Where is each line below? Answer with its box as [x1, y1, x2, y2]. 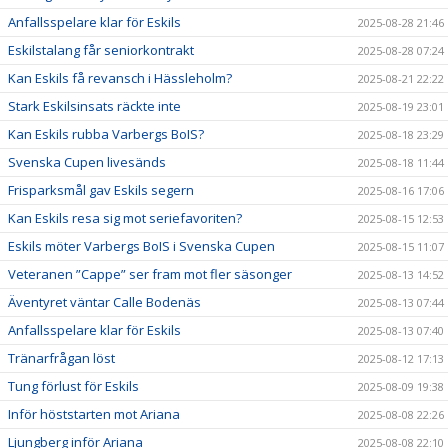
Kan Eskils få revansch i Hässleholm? [8, 68, 232, 87]
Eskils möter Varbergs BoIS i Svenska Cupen [8, 236, 275, 255]
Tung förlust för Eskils [8, 376, 139, 395]
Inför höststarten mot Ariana [8, 404, 180, 423]
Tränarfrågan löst [8, 348, 115, 367]
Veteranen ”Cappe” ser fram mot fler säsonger [8, 264, 292, 283]
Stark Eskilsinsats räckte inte [8, 96, 181, 115]
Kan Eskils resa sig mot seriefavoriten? [8, 208, 242, 227]
